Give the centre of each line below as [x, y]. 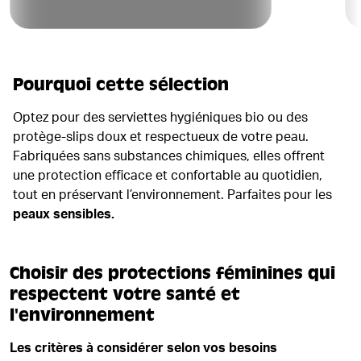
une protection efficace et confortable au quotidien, [168, 176]
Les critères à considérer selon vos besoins [143, 348]
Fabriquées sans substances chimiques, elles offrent [169, 156]
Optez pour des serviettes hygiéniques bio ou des [160, 118]
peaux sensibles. [64, 214]
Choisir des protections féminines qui [172, 273]
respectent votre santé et [125, 294]
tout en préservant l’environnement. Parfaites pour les [172, 195]
